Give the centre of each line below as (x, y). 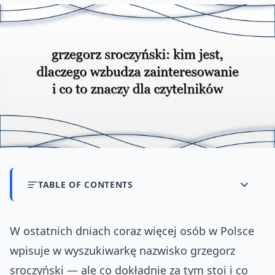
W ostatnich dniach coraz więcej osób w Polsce (132, 231)
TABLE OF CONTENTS (86, 185)
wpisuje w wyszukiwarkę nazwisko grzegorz (122, 251)
